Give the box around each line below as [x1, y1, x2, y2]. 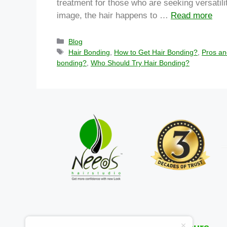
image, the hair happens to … [57, 10, 171, 20]
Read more [171, 10, 212, 20]
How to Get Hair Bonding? [114, 48, 198, 56]
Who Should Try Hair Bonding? [91, 58, 190, 67]
